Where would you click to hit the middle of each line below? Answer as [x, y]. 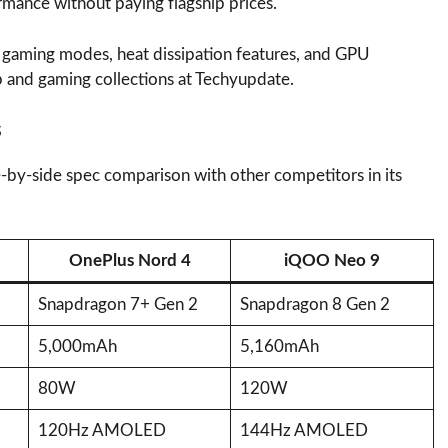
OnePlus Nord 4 [129, 260]
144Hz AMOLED [303, 430]
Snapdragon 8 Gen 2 [314, 304]
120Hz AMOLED [101, 430]
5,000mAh [77, 346]
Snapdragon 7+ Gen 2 [117, 304]
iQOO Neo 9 [332, 260]
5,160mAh [279, 346]
